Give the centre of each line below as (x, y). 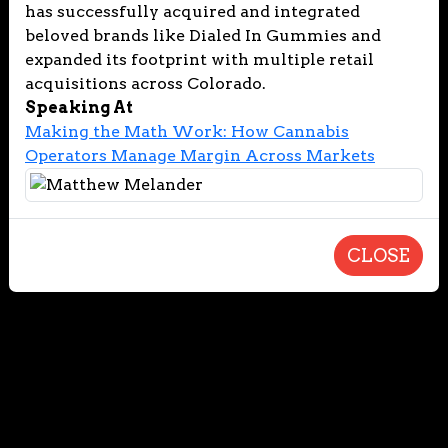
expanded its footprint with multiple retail (199, 59)
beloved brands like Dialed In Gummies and (203, 35)
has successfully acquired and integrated (192, 11)
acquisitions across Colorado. (145, 83)
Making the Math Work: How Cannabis (187, 131)
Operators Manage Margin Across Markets (200, 155)
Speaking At (79, 107)
